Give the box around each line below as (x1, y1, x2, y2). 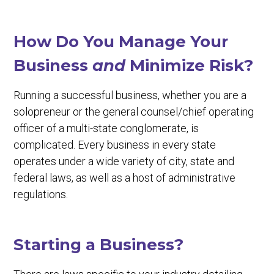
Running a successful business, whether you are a (13, 89, 247, 102)
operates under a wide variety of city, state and (13, 155, 235, 168)
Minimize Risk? (125, 56, 254, 75)
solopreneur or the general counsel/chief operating (13, 105, 254, 118)
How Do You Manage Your (13, 32, 229, 51)
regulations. (13, 188, 68, 201)
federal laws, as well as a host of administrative (13, 171, 236, 184)
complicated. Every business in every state (13, 138, 217, 151)
